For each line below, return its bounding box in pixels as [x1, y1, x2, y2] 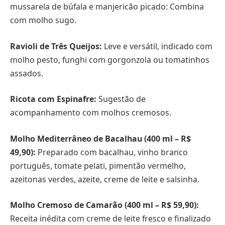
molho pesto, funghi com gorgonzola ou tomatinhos [10, 54, 209, 65]
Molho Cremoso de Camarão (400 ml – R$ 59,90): [10, 199, 199, 211]
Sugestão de [96, 93, 146, 105]
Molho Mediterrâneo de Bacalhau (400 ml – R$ [10, 133, 191, 144]
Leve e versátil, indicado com [102, 40, 212, 52]
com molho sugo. [10, 15, 76, 26]
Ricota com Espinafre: [10, 93, 96, 105]
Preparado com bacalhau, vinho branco [36, 146, 188, 158]
